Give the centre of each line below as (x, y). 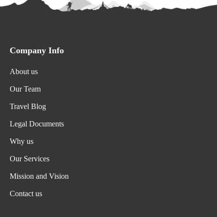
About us (24, 71)
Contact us (26, 193)
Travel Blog (28, 106)
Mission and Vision (39, 176)
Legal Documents (37, 124)
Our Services (30, 158)
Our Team (25, 89)
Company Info (37, 50)
